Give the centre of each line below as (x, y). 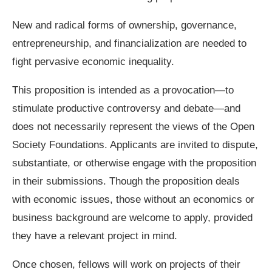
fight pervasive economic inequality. (93, 62)
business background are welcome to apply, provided (132, 218)
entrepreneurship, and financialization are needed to (129, 44)
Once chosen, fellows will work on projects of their (126, 265)
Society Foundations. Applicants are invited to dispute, (135, 145)
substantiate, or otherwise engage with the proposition (134, 163)
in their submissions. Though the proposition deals (126, 182)
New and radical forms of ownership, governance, (124, 25)
